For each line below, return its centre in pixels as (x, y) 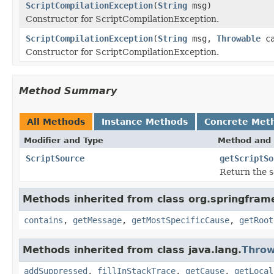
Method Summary (68, 91)
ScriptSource (55, 158)
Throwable (239, 38)
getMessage (97, 220)
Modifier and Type (64, 140)
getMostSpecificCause (180, 220)
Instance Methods (145, 121)
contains (43, 220)
